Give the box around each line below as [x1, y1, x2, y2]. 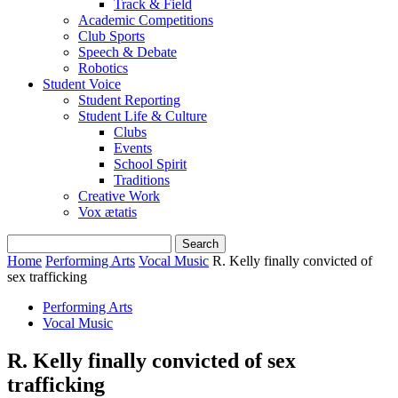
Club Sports [78, 28, 145, 44]
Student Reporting [78, 92, 180, 107]
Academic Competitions [78, 12, 213, 28]
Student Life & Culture [78, 108, 207, 123]
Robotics [78, 60, 128, 76]
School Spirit [114, 156, 187, 171]
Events [114, 140, 152, 155]
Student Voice [43, 76, 121, 92]
